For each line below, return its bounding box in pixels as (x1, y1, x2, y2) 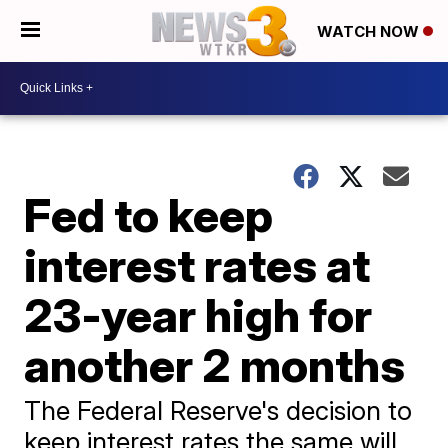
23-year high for (24, 286, 373, 343)
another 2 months (24, 336, 406, 393)
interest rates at (24, 236, 371, 293)
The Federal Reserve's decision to (24, 394, 413, 426)
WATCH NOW (317, 22, 423, 42)
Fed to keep (24, 186, 274, 243)
